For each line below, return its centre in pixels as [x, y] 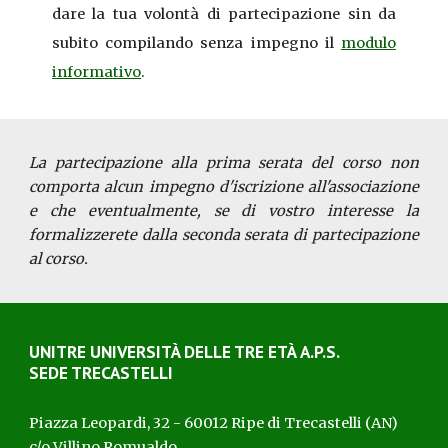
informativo [97, 72]
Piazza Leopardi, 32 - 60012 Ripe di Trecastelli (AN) [214, 423]
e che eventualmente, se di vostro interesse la [224, 211]
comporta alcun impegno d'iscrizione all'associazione [224, 187]
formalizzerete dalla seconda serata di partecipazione [224, 235]
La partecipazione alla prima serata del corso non [224, 163]
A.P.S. [320, 351]
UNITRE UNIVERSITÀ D [112, 351]
